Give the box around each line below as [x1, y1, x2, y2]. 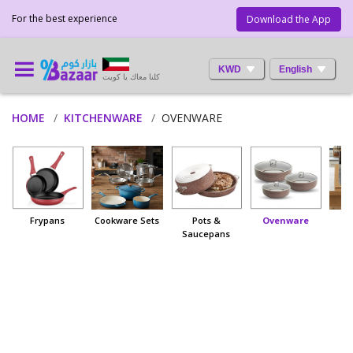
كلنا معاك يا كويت [102, 70, 160, 82]
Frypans [30, 214, 65, 227]
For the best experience [12, 12, 117, 25]
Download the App [247, 13, 331, 26]
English [279, 63, 312, 75]
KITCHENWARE [64, 110, 143, 125]
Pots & [191, 214, 221, 227]
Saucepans [182, 228, 231, 240]
